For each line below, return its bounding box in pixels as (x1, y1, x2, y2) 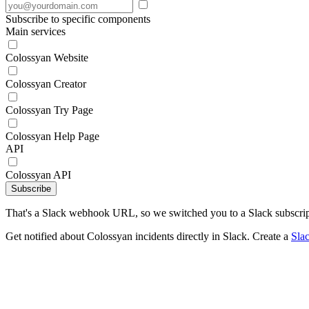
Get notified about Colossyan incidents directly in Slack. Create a (6, 230, 291, 242)
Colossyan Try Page (6, 104, 93, 116)
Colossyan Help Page (6, 130, 99, 142)
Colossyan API (6, 169, 71, 181)
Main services (6, 26, 66, 37)
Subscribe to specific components (6, 13, 150, 25)
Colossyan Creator (6, 78, 86, 90)
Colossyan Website (6, 52, 88, 63)
